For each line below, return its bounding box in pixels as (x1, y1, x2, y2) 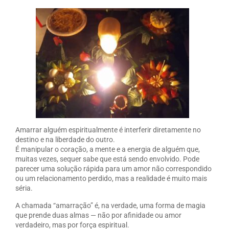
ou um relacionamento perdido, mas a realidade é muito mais (15, 174, 207, 183)
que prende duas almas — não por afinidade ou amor (15, 211, 181, 219)
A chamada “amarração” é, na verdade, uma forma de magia (15, 201, 205, 210)
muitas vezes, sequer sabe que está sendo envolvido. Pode (15, 155, 199, 164)
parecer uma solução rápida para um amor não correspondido (15, 165, 212, 173)
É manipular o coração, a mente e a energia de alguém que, (15, 145, 200, 154)
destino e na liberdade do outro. (15, 135, 115, 144)
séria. (15, 184, 33, 193)
